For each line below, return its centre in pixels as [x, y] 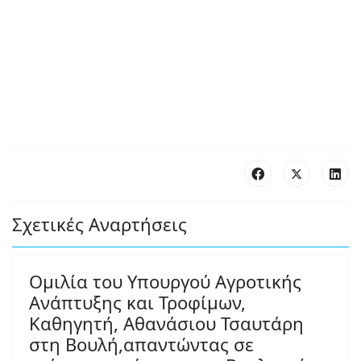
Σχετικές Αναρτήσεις [100, 224]
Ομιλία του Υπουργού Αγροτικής [165, 281]
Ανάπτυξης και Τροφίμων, [137, 302]
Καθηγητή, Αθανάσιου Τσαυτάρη [166, 323]
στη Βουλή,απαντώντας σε [141, 344]
